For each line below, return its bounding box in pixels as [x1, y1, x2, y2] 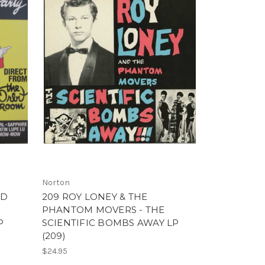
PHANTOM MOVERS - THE [41, 203, 165, 215]
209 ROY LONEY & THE [41, 190, 148, 202]
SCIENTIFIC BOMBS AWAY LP [41, 216, 179, 228]
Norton [41, 177, 70, 188]
